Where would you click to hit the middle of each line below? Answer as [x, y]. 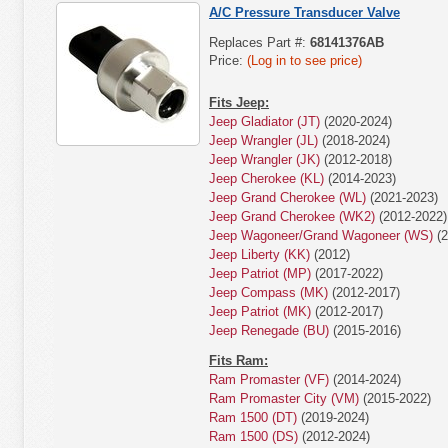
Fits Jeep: [239, 102]
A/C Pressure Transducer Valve [304, 12]
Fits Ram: [238, 360]
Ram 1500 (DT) [253, 417]
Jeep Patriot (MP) [260, 273]
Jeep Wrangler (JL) [263, 140]
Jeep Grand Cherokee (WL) [287, 197]
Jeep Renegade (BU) [269, 330]
